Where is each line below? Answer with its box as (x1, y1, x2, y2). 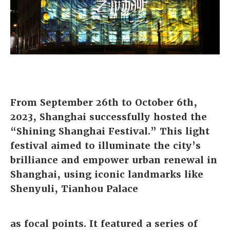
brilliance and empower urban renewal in (10, 154, 217, 166)
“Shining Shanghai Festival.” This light (10, 125, 209, 138)
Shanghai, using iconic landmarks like (10, 168, 203, 181)
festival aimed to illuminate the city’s (10, 140, 201, 152)
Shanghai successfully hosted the (36, 111, 207, 123)
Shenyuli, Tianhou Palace (10, 183, 138, 195)
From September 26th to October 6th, (10, 97, 197, 109)
